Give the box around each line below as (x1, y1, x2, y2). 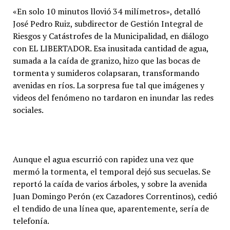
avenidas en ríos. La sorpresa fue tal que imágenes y (12, 79, 204, 91)
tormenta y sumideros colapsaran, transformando (12, 67, 199, 79)
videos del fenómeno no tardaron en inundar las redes (12, 91, 214, 103)
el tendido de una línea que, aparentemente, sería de (12, 202, 209, 214)
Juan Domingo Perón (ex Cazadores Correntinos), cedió (12, 190, 217, 202)
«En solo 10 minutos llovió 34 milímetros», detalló (12, 5, 200, 17)
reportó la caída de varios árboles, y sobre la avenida (12, 178, 207, 189)
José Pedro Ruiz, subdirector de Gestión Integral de (12, 17, 203, 29)
